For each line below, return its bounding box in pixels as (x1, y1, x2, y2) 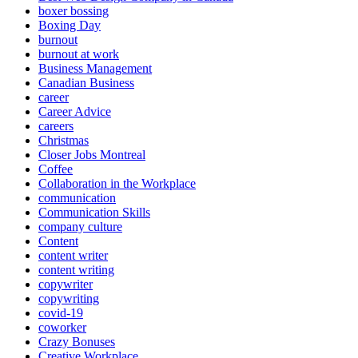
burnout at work (38, 47, 119, 62)
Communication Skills (38, 205, 150, 220)
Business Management (38, 62, 152, 76)
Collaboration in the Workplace (38, 177, 196, 191)
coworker (38, 320, 86, 335)
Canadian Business (38, 76, 134, 90)
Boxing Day (38, 18, 101, 33)
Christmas (38, 133, 89, 148)
